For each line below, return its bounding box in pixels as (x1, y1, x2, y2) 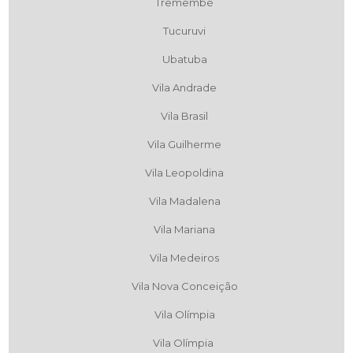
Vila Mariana (154, 223, 215, 236)
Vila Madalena (148, 195, 221, 208)
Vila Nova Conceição (131, 280, 238, 293)
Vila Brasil (161, 110, 208, 123)
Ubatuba (162, 53, 207, 66)
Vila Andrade (152, 81, 217, 95)
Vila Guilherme (147, 138, 221, 151)
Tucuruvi (163, 24, 206, 38)
